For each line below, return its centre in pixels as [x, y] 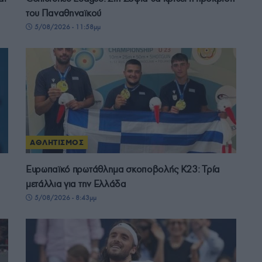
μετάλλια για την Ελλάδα [76, 184]
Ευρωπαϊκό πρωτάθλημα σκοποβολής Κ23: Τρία [123, 169]
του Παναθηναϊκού [63, 13]
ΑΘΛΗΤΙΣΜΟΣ [57, 142]
